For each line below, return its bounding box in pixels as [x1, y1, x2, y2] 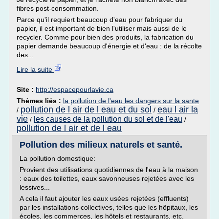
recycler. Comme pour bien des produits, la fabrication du [17, 33, 194, 41]
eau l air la [157, 105, 198, 114]
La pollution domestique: [20, 154, 95, 162]
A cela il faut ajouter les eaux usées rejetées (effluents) [20, 195, 189, 202]
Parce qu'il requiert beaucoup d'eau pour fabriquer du [17, 16, 182, 23]
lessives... [20, 183, 52, 191]
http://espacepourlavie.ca [36, 86, 113, 93]
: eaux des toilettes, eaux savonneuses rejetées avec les [20, 175, 194, 182]
